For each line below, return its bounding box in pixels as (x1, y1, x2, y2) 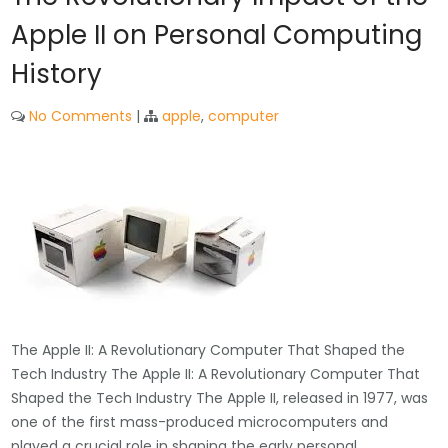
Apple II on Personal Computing (11, 17, 423, 53)
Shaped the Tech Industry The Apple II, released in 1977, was (11, 388, 429, 408)
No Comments (29, 106, 133, 126)
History (11, 56, 103, 92)
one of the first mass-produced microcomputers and (11, 412, 389, 432)
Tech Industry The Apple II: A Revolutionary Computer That (11, 364, 421, 384)
